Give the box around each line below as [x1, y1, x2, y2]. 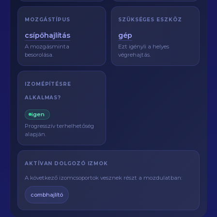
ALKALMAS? [25, 94, 62, 101]
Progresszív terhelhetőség [25, 122, 94, 129]
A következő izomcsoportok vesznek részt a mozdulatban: [25, 174, 182, 181]
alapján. [25, 130, 46, 138]
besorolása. [25, 51, 53, 58]
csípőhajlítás [25, 31, 70, 40]
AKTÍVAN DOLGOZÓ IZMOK [25, 160, 108, 167]
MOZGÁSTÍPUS [25, 16, 70, 23]
